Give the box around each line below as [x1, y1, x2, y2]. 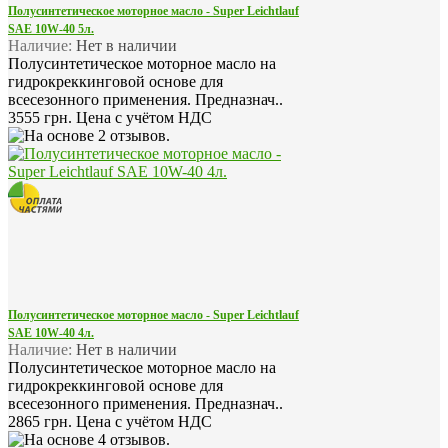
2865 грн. [8, 412, 76, 430]
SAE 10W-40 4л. [8, 325, 94, 340]
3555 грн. [8, 108, 76, 126]
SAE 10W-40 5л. [8, 21, 94, 36]
